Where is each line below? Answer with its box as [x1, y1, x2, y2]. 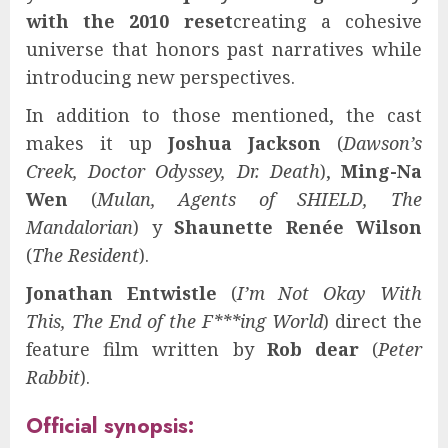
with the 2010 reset [26, 9, 233, 34]
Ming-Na [341, 159, 423, 184]
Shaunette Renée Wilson [174, 215, 422, 240]
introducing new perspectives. [26, 65, 295, 90]
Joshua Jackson [168, 131, 321, 156]
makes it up [26, 131, 168, 156]
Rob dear [253, 337, 359, 362]
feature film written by [26, 337, 254, 362]
